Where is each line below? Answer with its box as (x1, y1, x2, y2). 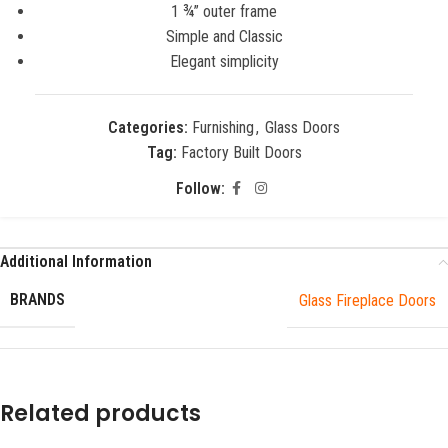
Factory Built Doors (180, 143, 302, 162)
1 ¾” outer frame (171, 2, 277, 21)
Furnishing (192, 118, 254, 137)
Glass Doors (265, 118, 340, 137)
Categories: (108, 118, 188, 137)
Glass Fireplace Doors (299, 290, 436, 310)
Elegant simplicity (169, 52, 279, 71)
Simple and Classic (165, 27, 283, 46)
